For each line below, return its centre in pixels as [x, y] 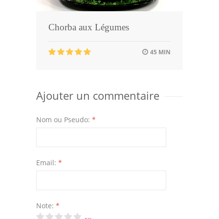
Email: [47, 163]
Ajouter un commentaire [98, 96]
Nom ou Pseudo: [64, 120]
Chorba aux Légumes [89, 27]
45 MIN [160, 52]
